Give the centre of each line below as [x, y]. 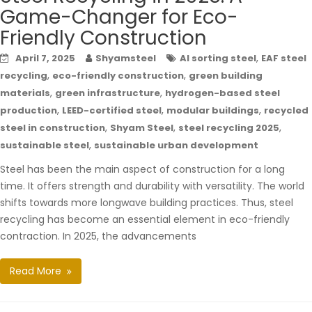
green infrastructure [108, 93]
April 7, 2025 [45, 58]
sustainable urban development [176, 145]
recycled [286, 110]
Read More [36, 271]
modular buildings [213, 110]
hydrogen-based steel [223, 93]
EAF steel [284, 58]
